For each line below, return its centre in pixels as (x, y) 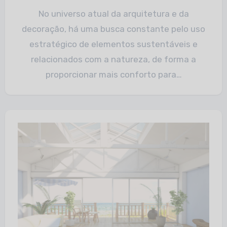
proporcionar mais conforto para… (113, 74)
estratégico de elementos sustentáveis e (113, 44)
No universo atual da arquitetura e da (41, 14)
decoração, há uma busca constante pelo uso (113, 29)
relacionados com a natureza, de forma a (113, 59)
